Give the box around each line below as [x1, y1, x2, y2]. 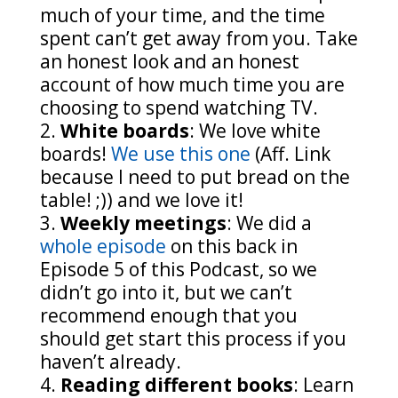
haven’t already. [39, 349, 186, 374]
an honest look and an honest [39, 49, 299, 74]
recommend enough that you [39, 303, 298, 328]
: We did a [226, 211, 312, 235]
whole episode [39, 234, 171, 259]
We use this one [110, 141, 251, 166]
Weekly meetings [60, 211, 227, 235]
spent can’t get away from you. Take [39, 26, 358, 51]
